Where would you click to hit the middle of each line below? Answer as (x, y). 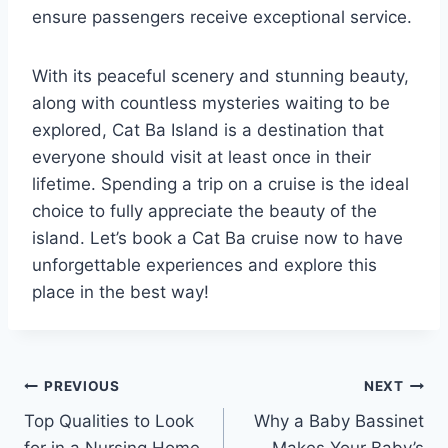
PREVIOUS (82, 386)
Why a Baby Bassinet (339, 420)
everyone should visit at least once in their (201, 156)
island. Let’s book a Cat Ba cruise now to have (217, 237)
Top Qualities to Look (109, 420)
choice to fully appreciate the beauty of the (204, 210)
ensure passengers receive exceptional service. (222, 16)
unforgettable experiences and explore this (204, 264)
